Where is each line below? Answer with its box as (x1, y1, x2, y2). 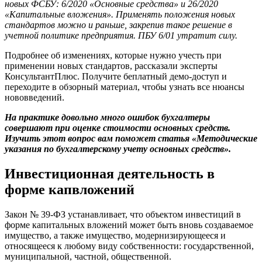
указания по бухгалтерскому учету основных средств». (5, 143, 231, 154)
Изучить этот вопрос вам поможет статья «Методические (5, 133, 257, 143)
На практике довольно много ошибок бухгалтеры (5, 112, 210, 122)
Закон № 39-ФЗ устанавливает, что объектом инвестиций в (5, 209, 241, 219)
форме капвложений (5, 181, 135, 197)
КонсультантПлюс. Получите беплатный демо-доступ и (5, 71, 227, 81)
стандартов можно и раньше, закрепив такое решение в (5, 19, 232, 30)
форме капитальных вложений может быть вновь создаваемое (5, 219, 253, 230)
